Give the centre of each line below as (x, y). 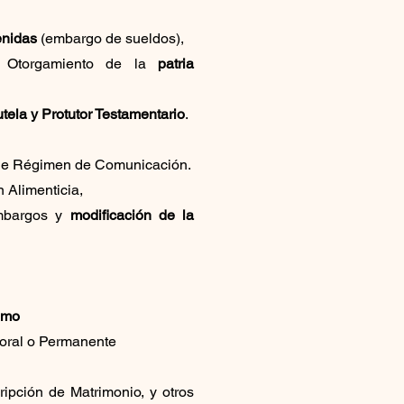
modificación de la (132, 215)
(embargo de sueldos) (109, 38)
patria (176, 63)
